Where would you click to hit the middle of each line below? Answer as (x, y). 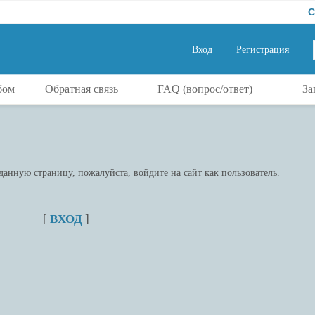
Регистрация (263, 50)
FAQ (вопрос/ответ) (205, 89)
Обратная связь (82, 89)
